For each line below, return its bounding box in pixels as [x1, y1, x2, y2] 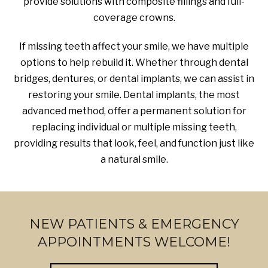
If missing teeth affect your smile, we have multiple [19, 41, 249, 53]
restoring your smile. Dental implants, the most [28, 89, 240, 101]
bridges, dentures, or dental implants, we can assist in [14, 73, 254, 85]
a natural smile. [100, 154, 168, 166]
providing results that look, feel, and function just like [14, 138, 254, 150]
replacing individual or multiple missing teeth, [31, 121, 237, 133]
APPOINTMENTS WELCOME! [38, 234, 230, 251]
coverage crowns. [93, 12, 175, 24]
